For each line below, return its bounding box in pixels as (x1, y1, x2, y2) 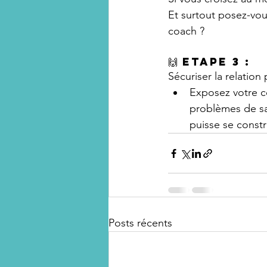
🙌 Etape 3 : (168, 55, 250, 69)
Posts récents (108, 216, 172, 229)
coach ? (168, 24, 204, 38)
